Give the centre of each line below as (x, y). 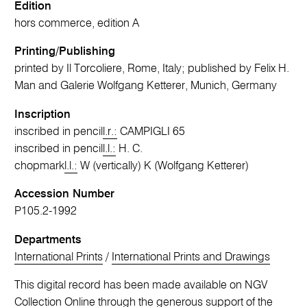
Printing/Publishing (65, 52)
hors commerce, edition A (77, 23)
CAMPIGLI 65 (151, 132)
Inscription (43, 114)
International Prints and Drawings (191, 257)
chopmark (40, 166)
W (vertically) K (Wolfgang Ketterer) (163, 166)
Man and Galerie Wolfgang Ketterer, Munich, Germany (146, 86)
